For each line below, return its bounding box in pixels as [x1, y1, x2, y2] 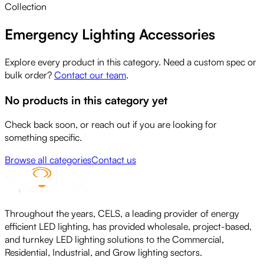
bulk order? [5, 68, 52, 81]
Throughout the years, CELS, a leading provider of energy [5, 207, 239, 220]
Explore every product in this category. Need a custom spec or [5, 55, 256, 68]
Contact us [91, 154, 136, 166]
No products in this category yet [5, 93, 167, 107]
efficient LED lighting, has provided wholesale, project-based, [5, 220, 252, 233]
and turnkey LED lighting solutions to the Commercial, [5, 233, 224, 246]
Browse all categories [5, 154, 91, 166]
